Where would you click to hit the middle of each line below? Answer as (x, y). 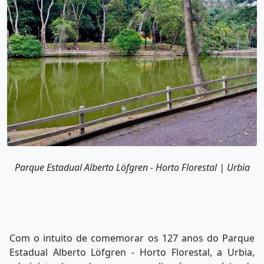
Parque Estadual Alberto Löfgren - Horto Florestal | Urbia (132, 168)
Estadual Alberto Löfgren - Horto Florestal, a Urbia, (132, 253)
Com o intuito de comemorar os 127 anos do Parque (132, 238)
